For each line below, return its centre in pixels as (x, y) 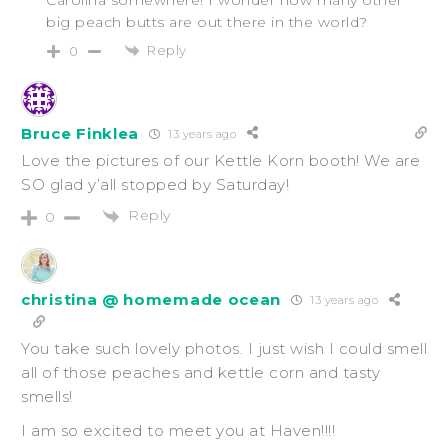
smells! (47, 396)
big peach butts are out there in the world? (207, 21)
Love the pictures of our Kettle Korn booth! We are (220, 161)
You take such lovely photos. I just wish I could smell (224, 348)
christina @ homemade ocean (151, 300)
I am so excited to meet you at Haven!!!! (178, 430)
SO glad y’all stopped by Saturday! (155, 185)
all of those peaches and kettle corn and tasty (200, 372)
